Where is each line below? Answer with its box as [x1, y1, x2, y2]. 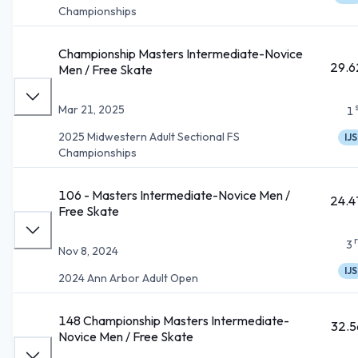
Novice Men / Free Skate [58, 328, 193, 344]
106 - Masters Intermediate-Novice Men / [58, 186, 290, 203]
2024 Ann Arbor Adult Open [58, 270, 198, 285]
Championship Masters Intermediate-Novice [58, 45, 303, 62]
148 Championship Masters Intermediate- [58, 312, 289, 328]
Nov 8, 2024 [58, 243, 118, 258]
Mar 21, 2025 [58, 101, 125, 117]
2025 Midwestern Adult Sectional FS [58, 129, 240, 144]
